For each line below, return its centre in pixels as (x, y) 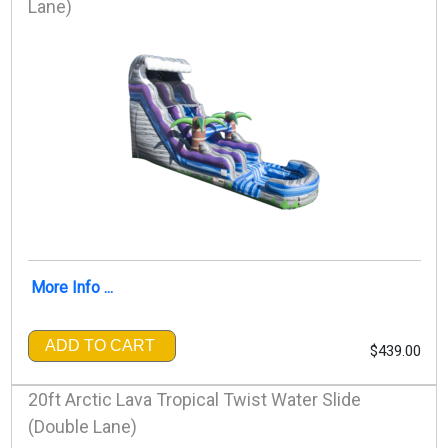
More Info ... (71, 287)
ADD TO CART (99, 345)
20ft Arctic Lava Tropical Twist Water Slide (194, 399)
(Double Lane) (82, 426)
